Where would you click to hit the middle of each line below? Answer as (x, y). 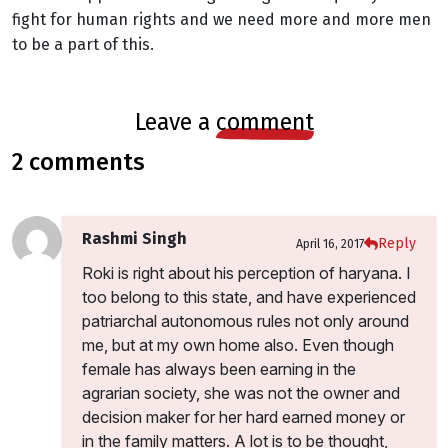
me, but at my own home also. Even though (238, 345)
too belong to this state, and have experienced (249, 297)
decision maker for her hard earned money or (243, 417)
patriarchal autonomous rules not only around (245, 321)
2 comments (84, 162)
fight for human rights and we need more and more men (221, 19)
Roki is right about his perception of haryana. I (246, 273)
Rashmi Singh (134, 238)
